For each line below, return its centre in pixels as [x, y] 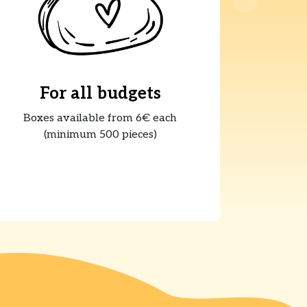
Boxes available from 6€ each [100, 119]
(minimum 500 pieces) [100, 135]
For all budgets [100, 94]
